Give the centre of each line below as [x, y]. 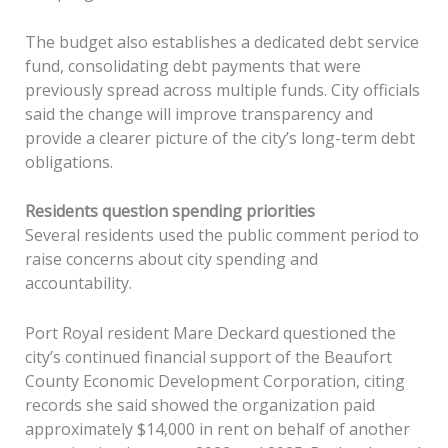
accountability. [78, 283]
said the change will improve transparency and [198, 113]
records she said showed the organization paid [199, 404]
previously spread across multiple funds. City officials [222, 89]
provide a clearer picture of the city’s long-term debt [219, 137]
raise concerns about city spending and [171, 259]
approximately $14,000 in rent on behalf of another [217, 428]
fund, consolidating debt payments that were [192, 65]
